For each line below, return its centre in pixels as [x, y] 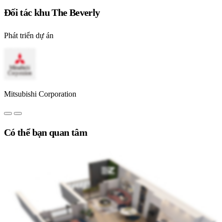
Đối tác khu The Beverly [52, 13]
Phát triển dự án [29, 36]
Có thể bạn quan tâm [46, 133]
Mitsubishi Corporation [40, 94]
